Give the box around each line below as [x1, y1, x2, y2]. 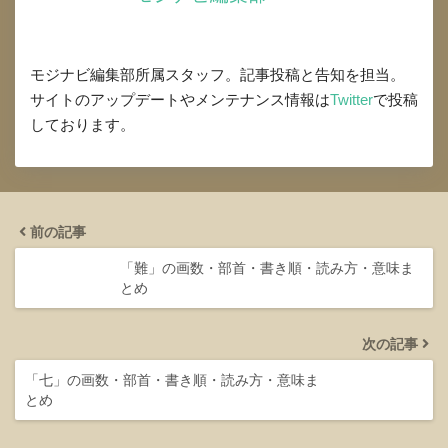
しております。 [30, 115, 135, 133]
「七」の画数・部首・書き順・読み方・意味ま [25, 371, 319, 388]
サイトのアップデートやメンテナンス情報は [30, 90, 330, 108]
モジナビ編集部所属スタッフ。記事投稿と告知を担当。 [30, 65, 405, 83]
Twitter [330, 90, 373, 108]
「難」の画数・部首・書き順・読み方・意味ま [120, 259, 414, 276]
